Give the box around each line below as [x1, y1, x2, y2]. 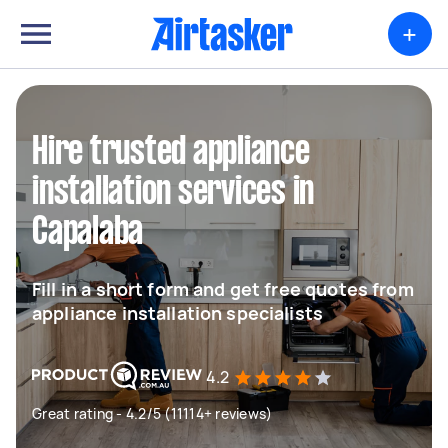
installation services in [32, 175, 314, 211]
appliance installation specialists [32, 301, 324, 325]
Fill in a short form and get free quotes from [32, 277, 414, 301]
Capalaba [32, 215, 143, 251]
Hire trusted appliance [32, 135, 310, 171]
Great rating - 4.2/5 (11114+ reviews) [32, 404, 273, 423]
